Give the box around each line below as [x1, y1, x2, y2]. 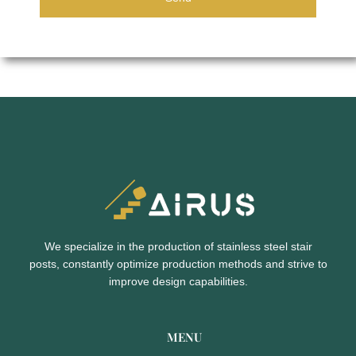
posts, [29, 257, 63, 270]
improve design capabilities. [108, 274, 248, 288]
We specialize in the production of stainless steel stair [44, 239, 312, 253]
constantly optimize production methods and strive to [62, 257, 327, 270]
